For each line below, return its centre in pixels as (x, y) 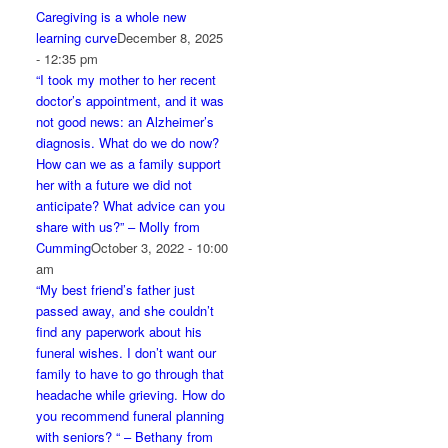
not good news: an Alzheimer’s (125, 121)
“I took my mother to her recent (126, 79)
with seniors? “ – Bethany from (125, 436)
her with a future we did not (114, 184)
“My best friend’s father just (116, 289)
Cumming (64, 247)
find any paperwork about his (119, 331)
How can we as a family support (129, 163)
